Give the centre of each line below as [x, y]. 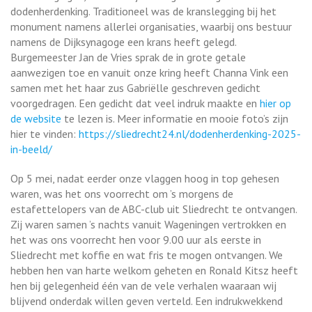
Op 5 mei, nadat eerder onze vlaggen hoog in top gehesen [145, 178]
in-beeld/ [31, 149]
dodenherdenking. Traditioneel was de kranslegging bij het [143, 11]
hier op [275, 103]
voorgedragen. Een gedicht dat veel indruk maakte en [135, 103]
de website [36, 118]
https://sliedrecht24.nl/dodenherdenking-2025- [190, 134]
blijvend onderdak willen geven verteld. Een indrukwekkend [147, 301]
